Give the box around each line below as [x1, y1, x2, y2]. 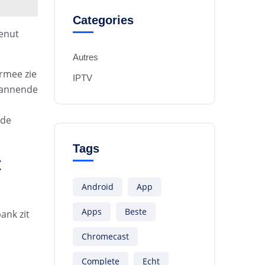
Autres [73, 52, 98, 62]
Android [82, 181, 114, 192]
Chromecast [82, 231, 129, 242]
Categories [73, 14, 134, 27]
